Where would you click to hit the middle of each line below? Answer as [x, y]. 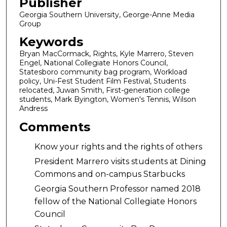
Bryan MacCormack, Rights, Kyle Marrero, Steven [106, 54]
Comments [54, 127]
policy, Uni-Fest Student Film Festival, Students [102, 81]
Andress [33, 109]
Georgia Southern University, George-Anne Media [107, 14]
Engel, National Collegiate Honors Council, [93, 63]
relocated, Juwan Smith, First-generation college [104, 90]
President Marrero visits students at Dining [120, 162]
